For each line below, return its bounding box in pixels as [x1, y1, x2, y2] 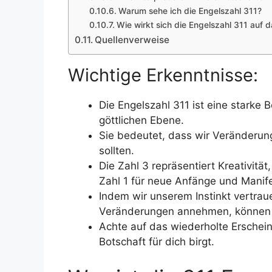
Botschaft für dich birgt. [99, 235, 214, 248]
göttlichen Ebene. [99, 114, 184, 126]
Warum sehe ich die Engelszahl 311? [118, 6, 262, 16]
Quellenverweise [95, 34, 170, 46]
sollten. [99, 144, 134, 157]
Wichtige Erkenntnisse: [68, 64, 258, 86]
